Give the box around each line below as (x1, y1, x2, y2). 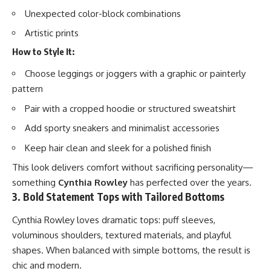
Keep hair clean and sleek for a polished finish (25, 142, 211, 154)
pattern (12, 83, 43, 95)
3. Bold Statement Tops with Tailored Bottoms (12, 190, 224, 204)
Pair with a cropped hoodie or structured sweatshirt (25, 102, 236, 114)
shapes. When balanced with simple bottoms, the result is (12, 244, 250, 256)
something (12, 177, 58, 189)
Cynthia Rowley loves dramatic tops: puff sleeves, (12, 214, 215, 226)
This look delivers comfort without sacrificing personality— (12, 162, 253, 174)
